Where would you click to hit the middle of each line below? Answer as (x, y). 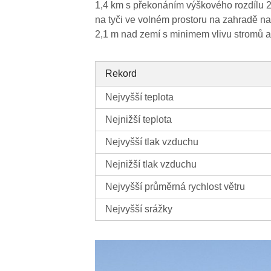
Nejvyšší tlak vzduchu (152, 142)
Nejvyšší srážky (139, 209)
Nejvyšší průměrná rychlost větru (175, 187)
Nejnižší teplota (139, 120)
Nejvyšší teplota (140, 97)
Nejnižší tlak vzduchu (151, 165)
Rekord (121, 74)
